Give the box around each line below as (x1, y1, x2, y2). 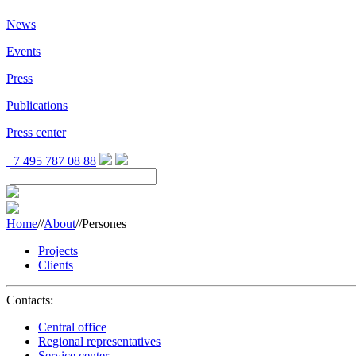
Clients (38, 258, 73, 272)
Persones (82, 217, 126, 230)
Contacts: (6, 293, 53, 307)
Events (6, 44, 41, 58)
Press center (6, 126, 66, 139)
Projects (38, 244, 78, 257)
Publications (6, 99, 68, 112)
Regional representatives (38, 335, 161, 348)
